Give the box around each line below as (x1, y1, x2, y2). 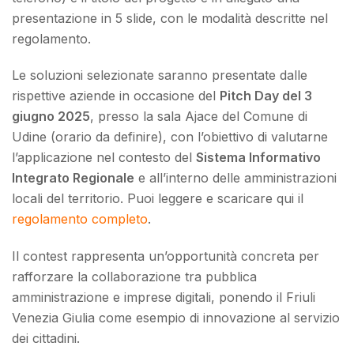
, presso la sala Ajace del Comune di (90, 108, 307, 125)
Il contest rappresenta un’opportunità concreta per (12, 248, 319, 265)
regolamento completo (12, 211, 148, 228)
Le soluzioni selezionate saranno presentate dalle (12, 67, 307, 84)
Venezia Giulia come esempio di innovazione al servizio (12, 310, 340, 326)
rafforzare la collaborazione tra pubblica (12, 269, 257, 285)
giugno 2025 (12, 108, 90, 125)
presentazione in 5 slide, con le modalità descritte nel (12, 9, 328, 26)
